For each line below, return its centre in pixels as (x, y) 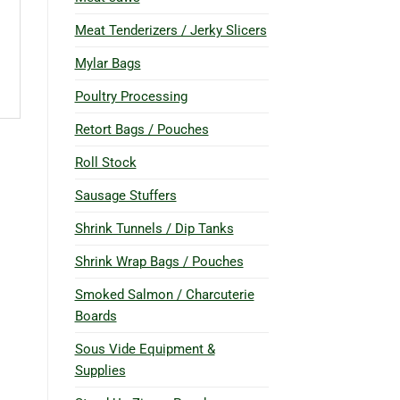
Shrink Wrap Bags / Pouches (159, 261)
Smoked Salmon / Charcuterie (164, 294)
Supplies (100, 370)
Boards (96, 316)
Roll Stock (105, 162)
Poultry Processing (131, 96)
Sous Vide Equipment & (145, 349)
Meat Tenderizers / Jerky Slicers (171, 30)
